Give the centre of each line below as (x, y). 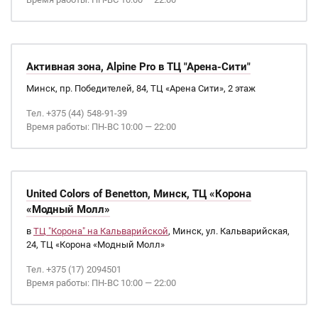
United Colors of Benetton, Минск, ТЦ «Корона (139, 194)
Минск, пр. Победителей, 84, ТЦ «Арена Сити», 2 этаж (141, 88)
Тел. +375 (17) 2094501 (74, 269)
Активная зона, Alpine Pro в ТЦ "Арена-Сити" (138, 67)
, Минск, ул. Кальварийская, (229, 231)
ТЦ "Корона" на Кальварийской (101, 231)
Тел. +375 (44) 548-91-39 (77, 113)
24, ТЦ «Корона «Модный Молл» (95, 245)
